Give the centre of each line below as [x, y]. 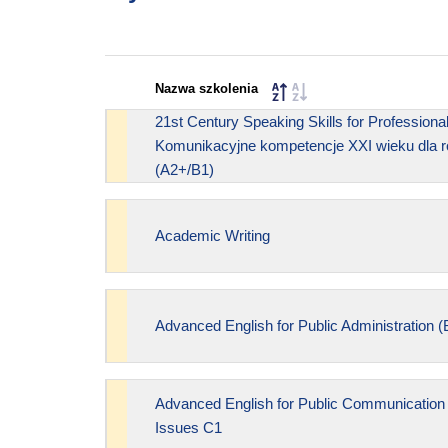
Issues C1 [188, 427]
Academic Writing [212, 235]
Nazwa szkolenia [206, 88]
